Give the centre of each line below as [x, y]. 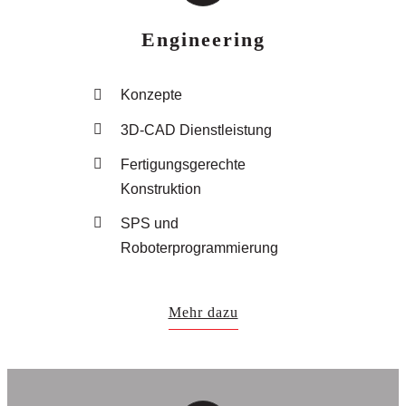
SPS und [149, 223]
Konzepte [151, 95]
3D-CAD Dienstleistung [196, 130]
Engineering [203, 40]
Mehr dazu [203, 313]
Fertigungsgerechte [183, 164]
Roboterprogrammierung [199, 247]
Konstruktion [160, 188]
